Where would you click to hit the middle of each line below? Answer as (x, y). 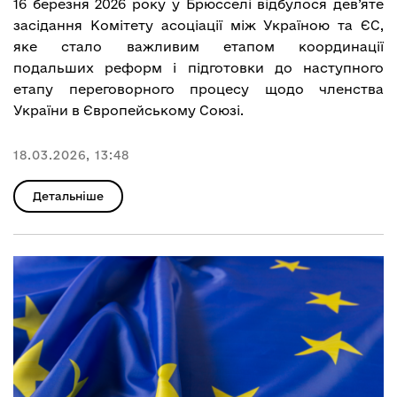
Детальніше (68, 195)
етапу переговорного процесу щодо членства (198, 89)
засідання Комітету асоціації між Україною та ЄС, (198, 25)
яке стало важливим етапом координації (198, 46)
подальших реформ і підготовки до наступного (198, 67)
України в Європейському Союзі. (128, 110)
